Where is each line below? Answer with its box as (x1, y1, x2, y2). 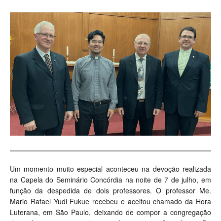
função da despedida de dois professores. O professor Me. (10, 185, 211, 196)
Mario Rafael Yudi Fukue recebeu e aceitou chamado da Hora (10, 196, 211, 207)
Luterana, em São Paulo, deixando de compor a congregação (10, 207, 211, 218)
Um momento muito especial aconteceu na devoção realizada (10, 164, 211, 174)
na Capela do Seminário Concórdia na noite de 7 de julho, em (10, 175, 211, 185)
